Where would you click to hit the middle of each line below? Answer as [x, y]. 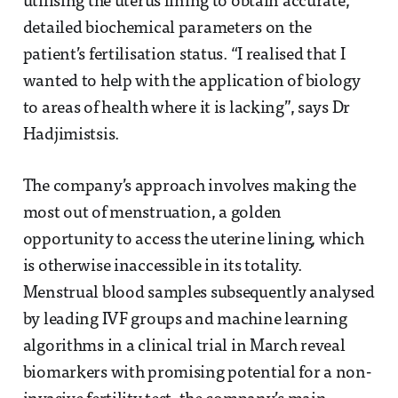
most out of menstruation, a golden [152, 213]
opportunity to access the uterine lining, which [193, 240]
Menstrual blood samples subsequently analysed [199, 293]
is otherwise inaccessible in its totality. [162, 267]
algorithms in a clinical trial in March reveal [184, 346]
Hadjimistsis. [71, 135]
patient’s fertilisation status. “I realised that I [184, 55]
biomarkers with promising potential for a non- [197, 373]
